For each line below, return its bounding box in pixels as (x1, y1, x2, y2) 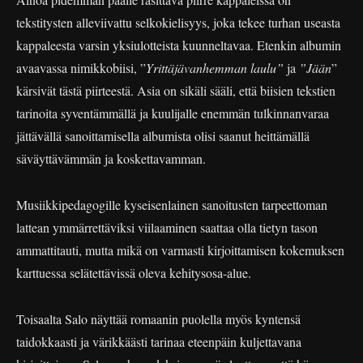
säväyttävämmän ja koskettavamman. (16, 149, 206, 167)
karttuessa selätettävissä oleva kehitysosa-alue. (16, 263, 251, 281)
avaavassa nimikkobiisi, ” (16, 58, 146, 76)
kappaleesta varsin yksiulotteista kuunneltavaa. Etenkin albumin (16, 36, 341, 53)
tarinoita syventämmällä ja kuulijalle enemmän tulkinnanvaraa (16, 104, 329, 122)
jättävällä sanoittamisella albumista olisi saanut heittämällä (16, 126, 310, 144)
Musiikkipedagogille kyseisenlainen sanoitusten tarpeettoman (16, 195, 327, 213)
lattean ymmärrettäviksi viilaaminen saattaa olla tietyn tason (16, 218, 318, 236)
